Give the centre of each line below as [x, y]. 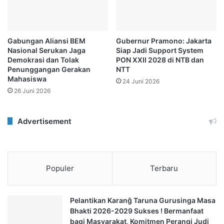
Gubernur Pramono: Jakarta [164, 40]
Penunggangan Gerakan [49, 69]
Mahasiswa [27, 78]
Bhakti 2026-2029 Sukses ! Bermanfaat [137, 210]
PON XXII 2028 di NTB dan [160, 59]
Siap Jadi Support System [160, 50]
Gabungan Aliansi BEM [46, 40]
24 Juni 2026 [141, 81]
